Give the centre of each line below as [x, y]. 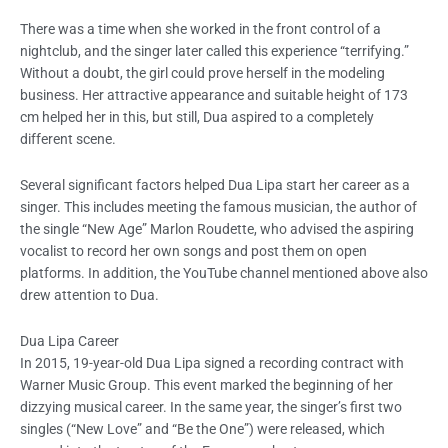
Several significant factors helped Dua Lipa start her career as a [215, 184]
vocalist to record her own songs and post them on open [193, 250]
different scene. [68, 138]
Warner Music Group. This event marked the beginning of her [206, 384]
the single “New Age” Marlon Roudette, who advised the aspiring [217, 228]
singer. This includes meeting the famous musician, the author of [218, 206]
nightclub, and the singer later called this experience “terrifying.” [214, 50]
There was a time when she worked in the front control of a [200, 28]
